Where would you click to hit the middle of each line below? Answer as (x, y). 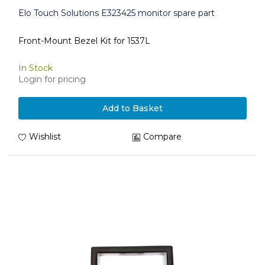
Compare (162, 137)
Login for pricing (52, 79)
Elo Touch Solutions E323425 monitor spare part (117, 13)
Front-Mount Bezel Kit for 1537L (84, 41)
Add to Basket (132, 108)
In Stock (35, 68)
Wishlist (45, 137)
